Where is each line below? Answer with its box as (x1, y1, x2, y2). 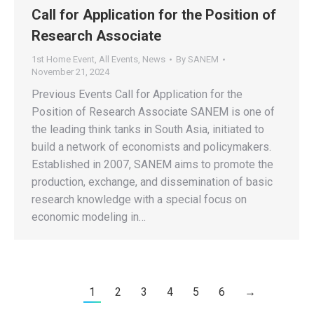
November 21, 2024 (32, 67, 109, 78)
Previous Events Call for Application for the (32, 88, 243, 102)
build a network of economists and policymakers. (32, 140, 271, 154)
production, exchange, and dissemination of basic (32, 175, 273, 189)
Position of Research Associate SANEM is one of (32, 105, 275, 119)
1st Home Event (32, 54, 95, 65)
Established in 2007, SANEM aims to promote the (32, 158, 273, 172)
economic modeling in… (32, 210, 146, 224)
